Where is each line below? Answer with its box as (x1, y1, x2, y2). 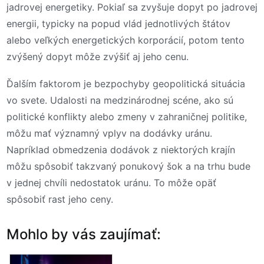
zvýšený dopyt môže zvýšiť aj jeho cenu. (6, 51, 189, 63)
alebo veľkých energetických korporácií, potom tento (6, 34, 245, 47)
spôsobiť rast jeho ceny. (6, 193, 113, 205)
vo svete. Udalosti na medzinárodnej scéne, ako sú (6, 94, 233, 106)
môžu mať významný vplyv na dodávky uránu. (6, 127, 212, 139)
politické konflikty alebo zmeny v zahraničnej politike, (6, 110, 247, 123)
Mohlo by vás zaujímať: (6, 226, 161, 243)
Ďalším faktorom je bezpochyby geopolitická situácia (6, 77, 245, 90)
